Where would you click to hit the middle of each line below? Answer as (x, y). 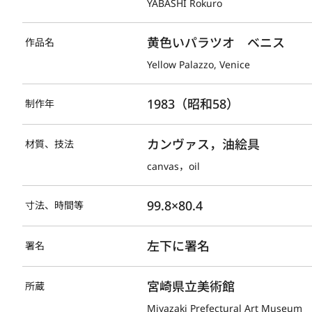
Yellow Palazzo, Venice (199, 64)
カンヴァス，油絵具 (204, 144)
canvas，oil (174, 166)
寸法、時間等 (54, 205)
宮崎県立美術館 (191, 286)
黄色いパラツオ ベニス (216, 42)
